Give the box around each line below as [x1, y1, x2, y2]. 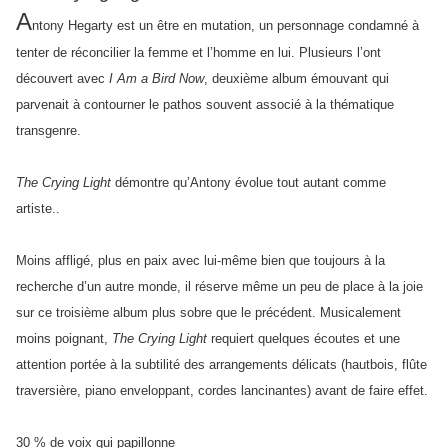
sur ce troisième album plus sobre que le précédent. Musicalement [16, 304, 401, 320]
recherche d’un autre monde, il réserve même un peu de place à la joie [16, 278, 423, 294]
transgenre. [16, 122, 81, 138]
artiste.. [16, 200, 60, 216]
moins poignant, [16, 330, 112, 346]
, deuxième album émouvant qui [204, 70, 389, 86]
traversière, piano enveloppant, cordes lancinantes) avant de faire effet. [16, 382, 428, 398]
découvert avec [16, 70, 109, 86]
